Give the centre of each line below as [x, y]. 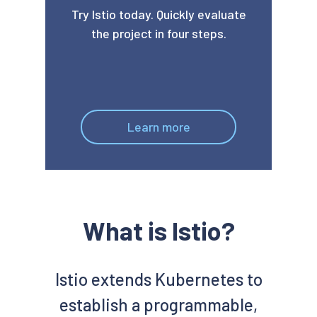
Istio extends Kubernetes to [158, 279]
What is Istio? [158, 230]
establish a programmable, [158, 305]
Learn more [158, 127]
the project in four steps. [158, 33]
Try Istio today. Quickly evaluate [158, 14]
